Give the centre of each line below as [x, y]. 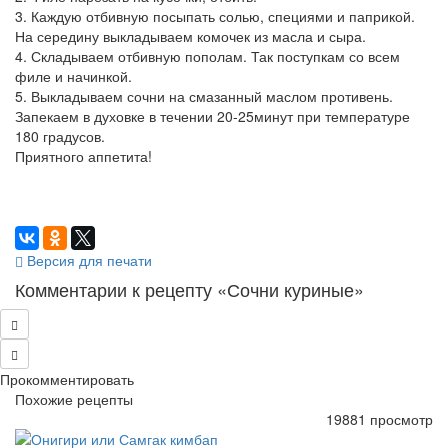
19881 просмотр [379, 419]
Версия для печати [87, 260]
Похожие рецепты [74, 399]
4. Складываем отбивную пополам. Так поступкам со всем [207, 56]
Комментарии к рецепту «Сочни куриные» [189, 289]
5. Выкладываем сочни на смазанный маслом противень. [204, 96]
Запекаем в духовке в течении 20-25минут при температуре [212, 116]
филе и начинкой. [73, 76]
